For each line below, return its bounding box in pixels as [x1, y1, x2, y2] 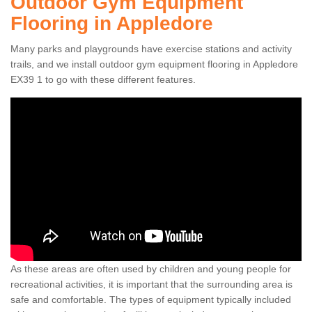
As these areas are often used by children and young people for [10, 263, 291, 275]
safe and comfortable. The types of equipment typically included [10, 294, 291, 306]
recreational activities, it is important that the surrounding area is [10, 279, 292, 290]
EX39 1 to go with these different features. [10, 74, 196, 86]
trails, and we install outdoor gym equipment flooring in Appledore [10, 58, 298, 70]
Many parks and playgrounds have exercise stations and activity [10, 43, 292, 55]
